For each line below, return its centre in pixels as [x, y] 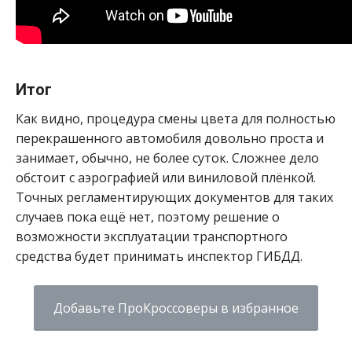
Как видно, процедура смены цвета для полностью [176, 118]
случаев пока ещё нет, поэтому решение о [148, 216]
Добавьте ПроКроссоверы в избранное [176, 308]
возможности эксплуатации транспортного [152, 236]
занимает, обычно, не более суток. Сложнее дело [167, 158]
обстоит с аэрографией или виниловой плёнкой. [166, 177]
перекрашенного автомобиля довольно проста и [170, 138]
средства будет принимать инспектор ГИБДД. [159, 256]
